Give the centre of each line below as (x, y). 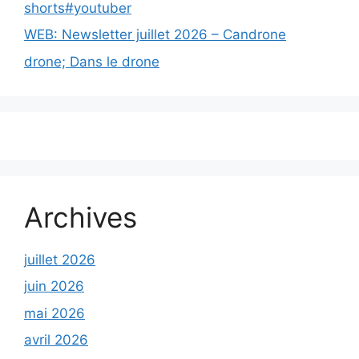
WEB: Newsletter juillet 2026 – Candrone (155, 35)
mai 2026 (54, 313)
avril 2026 (56, 340)
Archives (81, 217)
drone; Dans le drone (92, 61)
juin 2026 (54, 286)
